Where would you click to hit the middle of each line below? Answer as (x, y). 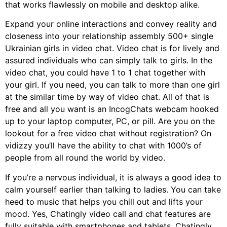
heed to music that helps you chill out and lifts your (104, 201)
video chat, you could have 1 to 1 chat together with (105, 73)
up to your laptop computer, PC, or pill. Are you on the (110, 121)
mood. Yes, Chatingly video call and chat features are (108, 214)
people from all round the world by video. (85, 158)
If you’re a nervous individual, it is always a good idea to (113, 177)
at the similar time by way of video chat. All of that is (107, 97)
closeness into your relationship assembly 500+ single (109, 36)
